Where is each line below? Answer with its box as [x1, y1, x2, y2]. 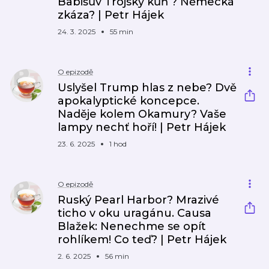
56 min [105, 252, 129, 261]
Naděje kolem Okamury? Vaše [58, 107, 226, 121]
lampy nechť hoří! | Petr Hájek [58, 121, 226, 134]
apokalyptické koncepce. [58, 94, 199, 107]
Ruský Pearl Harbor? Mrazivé [58, 193, 219, 207]
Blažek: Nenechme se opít [58, 220, 206, 233]
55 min [110, 27, 133, 36]
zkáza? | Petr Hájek [58, 8, 164, 22]
